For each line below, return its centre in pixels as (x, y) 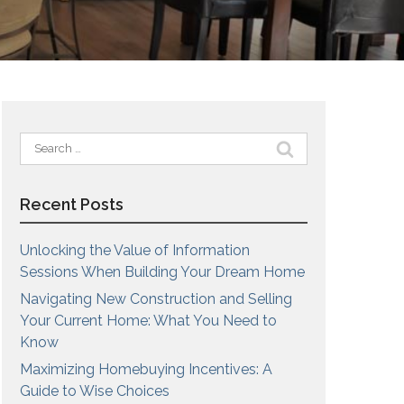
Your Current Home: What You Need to (148, 321)
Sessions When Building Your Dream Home (162, 272)
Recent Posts (71, 204)
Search (42, 142)
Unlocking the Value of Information (134, 250)
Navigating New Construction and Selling (156, 299)
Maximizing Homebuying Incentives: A (146, 369)
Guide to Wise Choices (94, 391)
